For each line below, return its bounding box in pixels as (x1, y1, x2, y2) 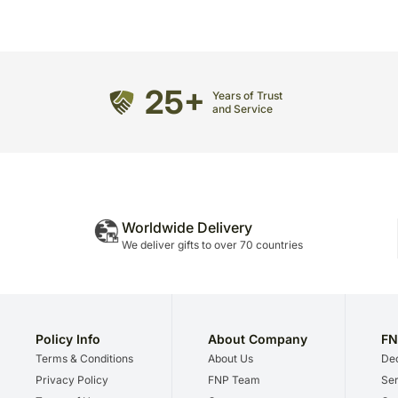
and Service (212, 102, 273, 116)
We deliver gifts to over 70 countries (122, 238, 303, 252)
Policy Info (36, 331, 100, 347)
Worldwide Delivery (122, 219, 252, 237)
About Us (208, 352, 254, 366)
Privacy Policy (36, 373, 108, 387)
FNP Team (208, 373, 261, 387)
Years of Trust (212, 89, 283, 103)
